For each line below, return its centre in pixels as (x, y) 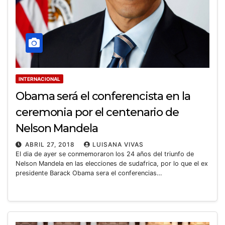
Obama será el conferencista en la (103, 96)
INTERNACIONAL (39, 79)
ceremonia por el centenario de (97, 112)
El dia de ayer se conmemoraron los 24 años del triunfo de (105, 154)
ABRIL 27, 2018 (51, 144)
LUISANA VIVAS (118, 144)
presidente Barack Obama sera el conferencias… (89, 173)
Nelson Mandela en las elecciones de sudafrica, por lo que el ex (112, 163)
